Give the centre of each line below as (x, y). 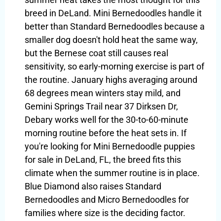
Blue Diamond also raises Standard (93, 186)
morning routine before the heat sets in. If (106, 133)
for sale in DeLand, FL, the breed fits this (103, 160)
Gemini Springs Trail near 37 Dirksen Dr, (101, 107)
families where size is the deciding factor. (105, 213)
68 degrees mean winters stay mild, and (103, 93)
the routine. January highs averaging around (111, 80)
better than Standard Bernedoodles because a (115, 27)
